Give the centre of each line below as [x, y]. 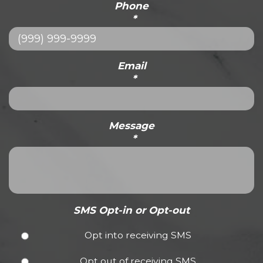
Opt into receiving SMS [138, 235]
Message [131, 125]
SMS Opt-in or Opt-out [131, 210]
